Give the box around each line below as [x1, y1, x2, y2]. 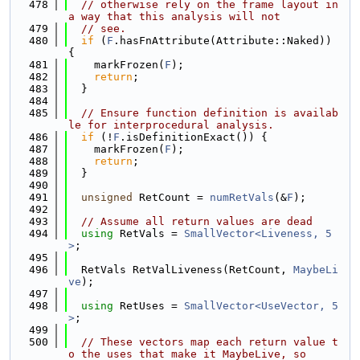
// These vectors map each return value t [81, 336, 338, 348]
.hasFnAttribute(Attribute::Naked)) [113, 35, 332, 47]
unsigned [81, 191, 133, 203]
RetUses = [120, 300, 184, 312]
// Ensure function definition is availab [81, 107, 338, 119]
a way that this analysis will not [68, 10, 280, 22]
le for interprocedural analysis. [68, 119, 274, 131]
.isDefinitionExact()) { [120, 131, 268, 143]
